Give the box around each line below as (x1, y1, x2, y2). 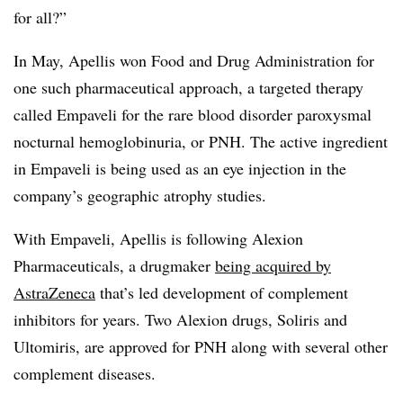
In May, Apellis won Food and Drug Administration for (13, 49, 374, 71)
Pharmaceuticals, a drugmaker (13, 255, 215, 276)
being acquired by (215, 255, 331, 276)
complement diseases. (13, 363, 161, 384)
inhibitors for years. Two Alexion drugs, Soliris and (13, 309, 347, 330)
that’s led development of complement (95, 282, 348, 303)
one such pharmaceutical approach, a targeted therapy (13, 76, 363, 98)
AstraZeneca (13, 282, 95, 303)
